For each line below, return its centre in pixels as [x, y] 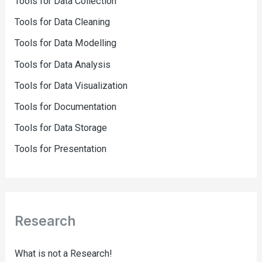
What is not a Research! [64, 254]
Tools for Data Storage [61, 127]
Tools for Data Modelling [66, 43]
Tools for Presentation [61, 149]
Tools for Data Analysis [63, 64]
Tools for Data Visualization [71, 85]
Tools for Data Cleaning [63, 22]
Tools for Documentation [66, 106]
